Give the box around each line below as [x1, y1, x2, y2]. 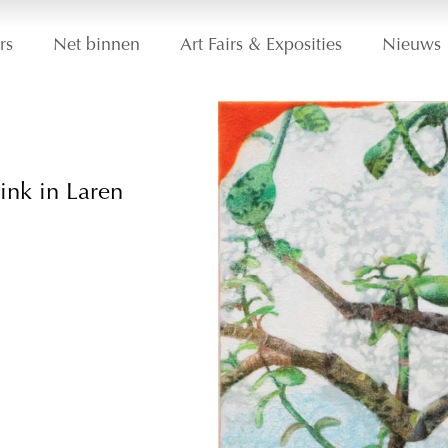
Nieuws [381, 36, 441, 55]
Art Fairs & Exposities [179, 36, 342, 55]
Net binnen [52, 36, 140, 55]
